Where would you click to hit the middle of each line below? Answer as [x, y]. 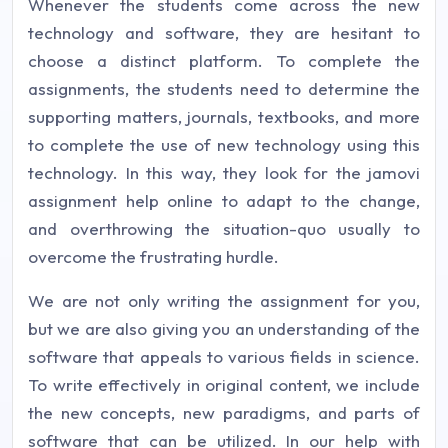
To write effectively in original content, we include [224, 384]
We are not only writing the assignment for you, [224, 300]
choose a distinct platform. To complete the [224, 60]
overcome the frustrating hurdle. [153, 256]
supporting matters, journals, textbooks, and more [224, 116]
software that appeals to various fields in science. [224, 356]
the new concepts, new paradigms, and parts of [224, 412]
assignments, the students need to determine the [224, 88]
